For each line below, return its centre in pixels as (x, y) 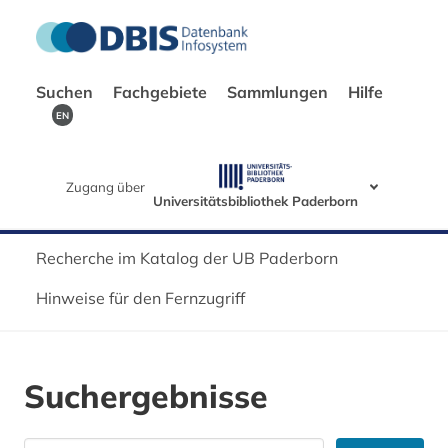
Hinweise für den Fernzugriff (140, 298)
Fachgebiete (162, 92)
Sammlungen (279, 92)
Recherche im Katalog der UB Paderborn (187, 258)
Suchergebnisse (146, 396)
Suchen (66, 92)
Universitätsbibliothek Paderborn (255, 201)
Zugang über (105, 187)
